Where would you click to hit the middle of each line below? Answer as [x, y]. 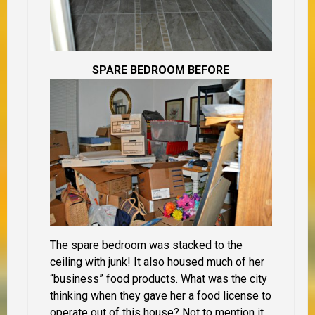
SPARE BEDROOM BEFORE [161, 70]
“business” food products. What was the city [159, 279]
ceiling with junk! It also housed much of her [157, 262]
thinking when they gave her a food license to [161, 296]
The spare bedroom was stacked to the [146, 245]
